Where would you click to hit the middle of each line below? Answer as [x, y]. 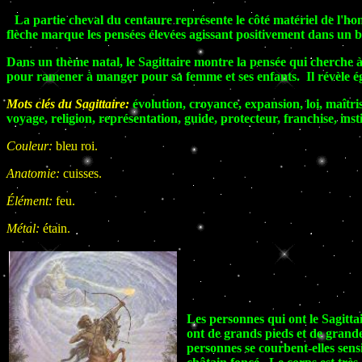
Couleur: [31, 146]
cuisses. [82, 173]
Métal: [25, 228]
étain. [57, 228]
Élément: [31, 201]
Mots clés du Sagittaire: [68, 104]
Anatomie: [35, 173]
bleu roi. [77, 146]
